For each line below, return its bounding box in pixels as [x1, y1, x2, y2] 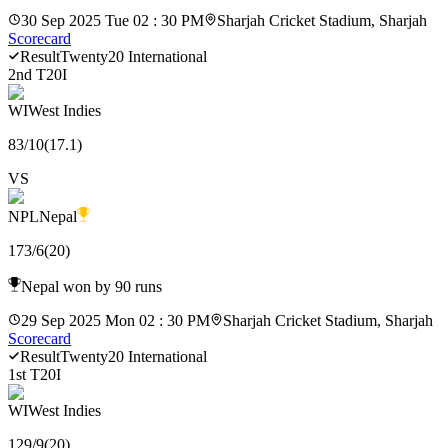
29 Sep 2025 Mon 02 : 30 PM [21, 311, 210, 329]
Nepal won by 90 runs [21, 277, 162, 295]
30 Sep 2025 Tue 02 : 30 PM [21, 11, 204, 29]
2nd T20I [8, 65, 67, 83]
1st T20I [8, 365, 61, 383]
